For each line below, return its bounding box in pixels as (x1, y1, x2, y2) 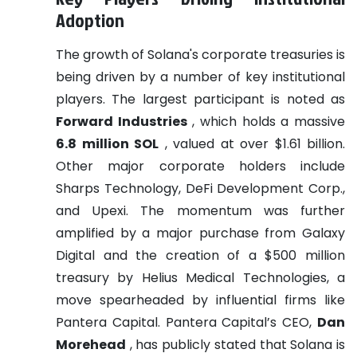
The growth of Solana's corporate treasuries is (56, 45, 345, 64)
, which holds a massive (186, 112, 346, 131)
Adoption (56, 6, 124, 33)
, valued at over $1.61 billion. (159, 134, 345, 153)
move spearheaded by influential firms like (56, 290, 345, 309)
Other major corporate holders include (56, 156, 345, 175)
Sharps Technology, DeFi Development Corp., (56, 178, 345, 198)
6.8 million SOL (56, 134, 159, 153)
